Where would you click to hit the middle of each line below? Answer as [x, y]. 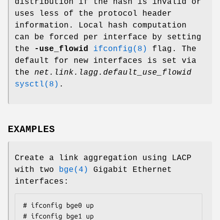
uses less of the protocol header [93, 14]
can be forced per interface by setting [108, 37]
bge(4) [74, 170]
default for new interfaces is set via [106, 61]
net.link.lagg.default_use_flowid [113, 72]
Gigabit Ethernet [130, 170]
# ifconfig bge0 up [58, 206]
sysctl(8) [37, 84]
